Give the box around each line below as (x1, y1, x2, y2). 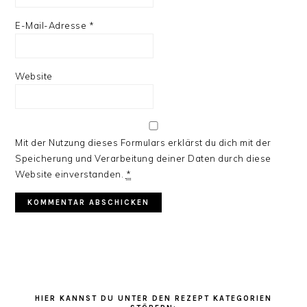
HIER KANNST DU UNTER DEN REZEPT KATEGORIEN (35, 294, 272, 303)
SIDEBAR (14, 278, 83, 293)
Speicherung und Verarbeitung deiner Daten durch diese (15, 153, 271, 164)
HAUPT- (14, 262, 76, 277)
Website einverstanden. (15, 169, 126, 180)
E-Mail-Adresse (15, 20, 89, 31)
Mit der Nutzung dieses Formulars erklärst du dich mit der (15, 137, 271, 148)
